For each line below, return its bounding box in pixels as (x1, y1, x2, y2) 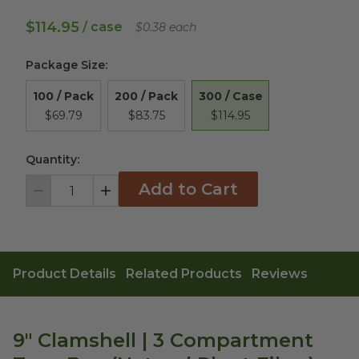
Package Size (26, 58, 105, 72)
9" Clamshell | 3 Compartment (13, 329, 313, 352)
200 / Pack (115, 89, 178, 103)
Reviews (252, 266, 308, 281)
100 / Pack (33, 89, 94, 103)
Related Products (126, 266, 242, 281)
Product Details (13, 266, 116, 281)
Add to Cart (139, 179, 238, 199)
